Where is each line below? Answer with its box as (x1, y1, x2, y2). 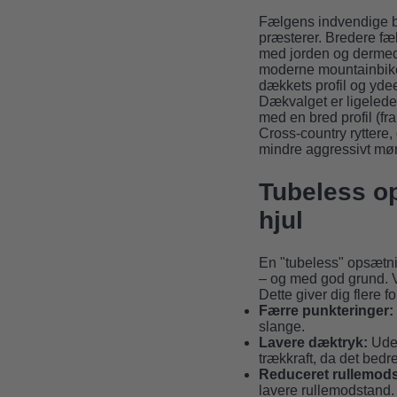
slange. (259, 319, 305, 335)
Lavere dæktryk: (259, 335, 368, 351)
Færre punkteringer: (259, 303, 393, 319)
